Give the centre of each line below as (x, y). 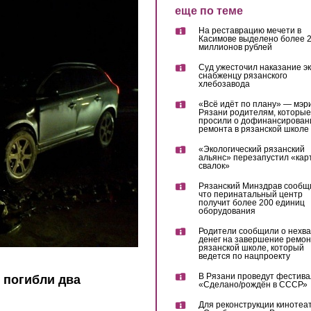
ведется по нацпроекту (244, 257)
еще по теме (209, 11)
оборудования (227, 211)
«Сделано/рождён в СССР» (253, 285)
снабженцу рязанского (243, 76)
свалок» (214, 166)
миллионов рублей (235, 48)
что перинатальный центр (250, 195)
